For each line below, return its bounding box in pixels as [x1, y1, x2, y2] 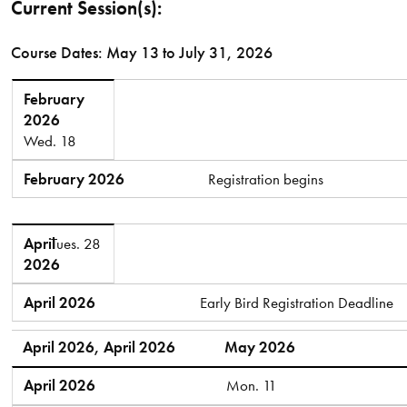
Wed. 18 [23, 130, 76, 151]
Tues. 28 [51, 233, 102, 253]
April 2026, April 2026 [22, 337, 175, 358]
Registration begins [207, 168, 323, 189]
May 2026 [223, 337, 295, 358]
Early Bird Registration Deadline [200, 292, 394, 313]
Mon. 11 [225, 375, 277, 396]
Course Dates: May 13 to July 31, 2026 [10, 42, 273, 64]
